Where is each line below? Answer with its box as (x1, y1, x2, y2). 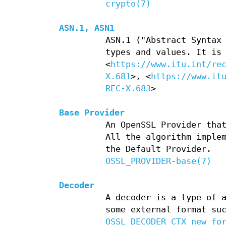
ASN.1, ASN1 (59, 23, 115, 33)
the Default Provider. (105, 144, 211, 154)
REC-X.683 (105, 84, 151, 94)
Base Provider (59, 108, 125, 118)
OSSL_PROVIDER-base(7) (105, 156, 211, 166)
